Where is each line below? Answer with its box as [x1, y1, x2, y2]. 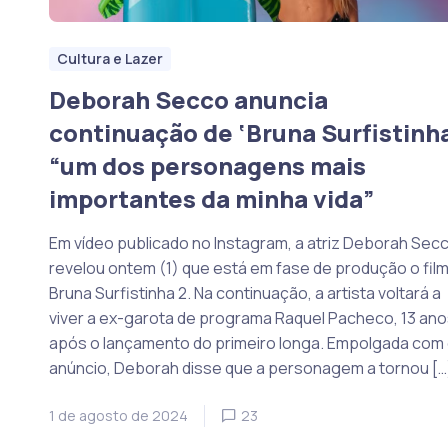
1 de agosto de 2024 [48, 406, 188, 425]
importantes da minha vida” [48, 182, 374, 215]
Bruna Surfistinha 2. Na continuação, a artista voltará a [48, 282, 441, 304]
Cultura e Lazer [56, 49, 163, 69]
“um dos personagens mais [48, 149, 366, 182]
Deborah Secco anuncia [48, 83, 328, 116]
